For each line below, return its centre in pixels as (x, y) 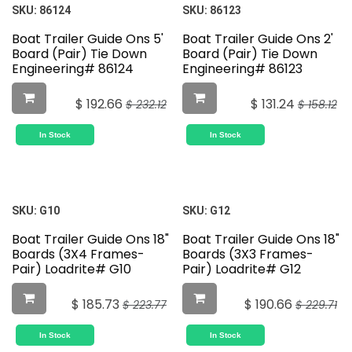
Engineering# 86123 (242, 69)
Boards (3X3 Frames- (247, 255)
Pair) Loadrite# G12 (241, 269)
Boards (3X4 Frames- (78, 255)
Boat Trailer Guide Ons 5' (88, 39)
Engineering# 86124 (73, 69)
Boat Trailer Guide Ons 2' (257, 39)
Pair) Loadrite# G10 (71, 269)
